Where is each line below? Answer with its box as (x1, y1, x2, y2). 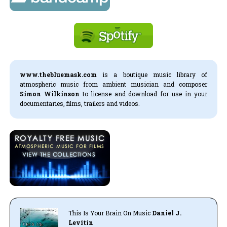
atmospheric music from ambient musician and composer (20, 80, 207, 88)
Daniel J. (150, 208, 181, 217)
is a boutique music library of (97, 70, 207, 79)
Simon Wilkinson (20, 89, 80, 98)
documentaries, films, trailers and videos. (20, 99, 140, 107)
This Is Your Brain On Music (68, 208, 150, 217)
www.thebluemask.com (20, 70, 97, 79)
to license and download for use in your (80, 89, 207, 98)
